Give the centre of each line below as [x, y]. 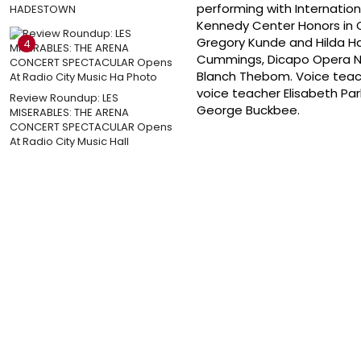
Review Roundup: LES [64, 98]
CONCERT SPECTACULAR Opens [91, 127]
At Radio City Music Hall [69, 141]
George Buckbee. [248, 110]
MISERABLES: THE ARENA [69, 112]
